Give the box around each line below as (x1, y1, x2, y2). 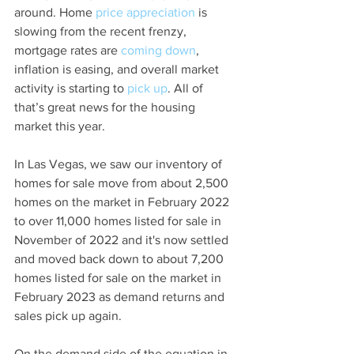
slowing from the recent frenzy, (14, 24, 190, 39)
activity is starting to (14, 81, 127, 96)
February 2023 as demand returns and (14, 290, 228, 304)
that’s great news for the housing (14, 100, 198, 115)
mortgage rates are (14, 43, 121, 58)
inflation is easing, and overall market (14, 62, 222, 77)
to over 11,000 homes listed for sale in (14, 214, 224, 228)
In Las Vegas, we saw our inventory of (14, 157, 225, 171)
